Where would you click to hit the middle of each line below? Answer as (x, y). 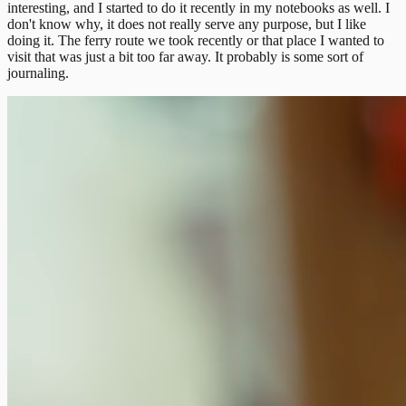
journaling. (38, 72)
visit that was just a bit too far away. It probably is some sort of (185, 56)
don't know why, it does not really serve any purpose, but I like (187, 24)
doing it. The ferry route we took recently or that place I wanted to (196, 40)
